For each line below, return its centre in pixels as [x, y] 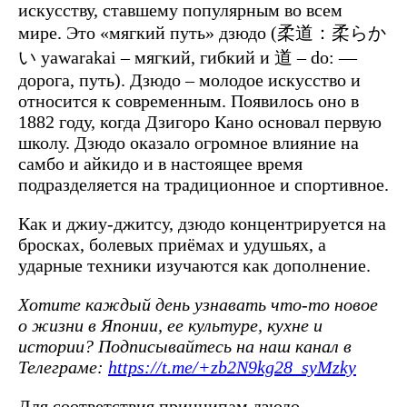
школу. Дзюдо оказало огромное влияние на [189, 142]
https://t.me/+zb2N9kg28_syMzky [232, 367]
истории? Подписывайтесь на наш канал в [185, 346]
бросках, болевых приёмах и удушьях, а [172, 244]
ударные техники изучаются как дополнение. [194, 265]
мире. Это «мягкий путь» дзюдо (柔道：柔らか [202, 32]
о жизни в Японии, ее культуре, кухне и [170, 325]
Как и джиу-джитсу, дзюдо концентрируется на [202, 223]
